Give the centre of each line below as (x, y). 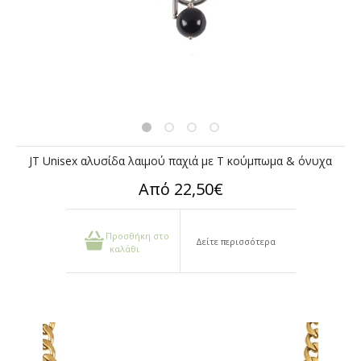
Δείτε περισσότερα (236, 241)
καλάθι (125, 249)
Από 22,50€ (180, 189)
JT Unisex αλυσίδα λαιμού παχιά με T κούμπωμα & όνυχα (180, 161)
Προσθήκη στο (138, 236)
